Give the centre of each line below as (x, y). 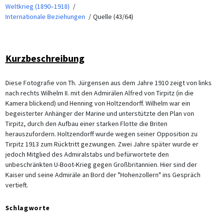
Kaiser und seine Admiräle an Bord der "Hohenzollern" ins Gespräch (103, 174)
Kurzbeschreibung (45, 58)
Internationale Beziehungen (45, 16)
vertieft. (17, 185)
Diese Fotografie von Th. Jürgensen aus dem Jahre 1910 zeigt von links (108, 82)
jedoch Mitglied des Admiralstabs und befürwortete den (87, 154)
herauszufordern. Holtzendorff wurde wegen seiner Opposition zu (101, 134)
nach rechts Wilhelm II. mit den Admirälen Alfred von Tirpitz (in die (99, 93)
